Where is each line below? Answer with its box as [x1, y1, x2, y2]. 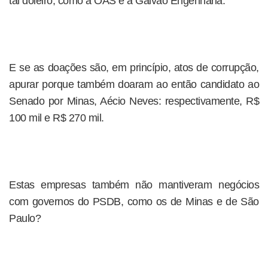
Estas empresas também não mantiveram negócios [9, 179, 259, 191]
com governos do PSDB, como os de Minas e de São [9, 196, 259, 208]
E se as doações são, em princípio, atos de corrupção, [9, 62, 259, 74]
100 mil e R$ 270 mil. [9, 112, 104, 124]
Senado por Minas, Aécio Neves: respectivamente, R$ [9, 95, 259, 107]
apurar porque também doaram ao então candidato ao [9, 78, 259, 90]
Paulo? [9, 212, 41, 224]
